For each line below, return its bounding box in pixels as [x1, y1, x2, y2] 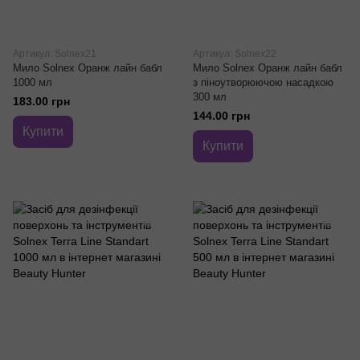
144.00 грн [193, 109, 250, 123]
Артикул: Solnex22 [193, 48, 276, 60]
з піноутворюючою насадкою [193, 76, 333, 89]
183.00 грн [13, 95, 70, 108]
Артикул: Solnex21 [13, 48, 96, 60]
